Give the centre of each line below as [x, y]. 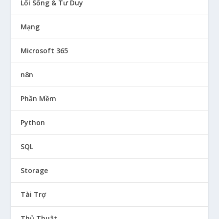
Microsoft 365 [44, 50]
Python [33, 122]
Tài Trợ [33, 194]
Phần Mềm [39, 98]
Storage [34, 170]
